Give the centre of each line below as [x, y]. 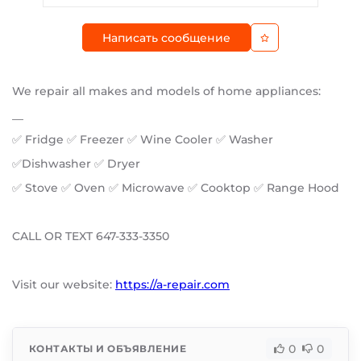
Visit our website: [64, 284]
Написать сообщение [166, 37]
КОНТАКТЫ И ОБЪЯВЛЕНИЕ [108, 348]
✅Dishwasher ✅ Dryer [76, 164]
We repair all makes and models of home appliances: [166, 91]
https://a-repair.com [172, 284]
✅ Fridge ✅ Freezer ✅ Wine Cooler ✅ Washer [143, 139]
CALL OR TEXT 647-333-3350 [91, 236]
